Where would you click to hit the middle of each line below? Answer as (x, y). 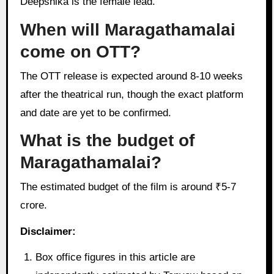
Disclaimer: (48, 231)
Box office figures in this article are (116, 257)
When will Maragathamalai (128, 30)
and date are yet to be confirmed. (95, 113)
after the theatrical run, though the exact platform (131, 94)
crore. (33, 205)
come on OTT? (80, 52)
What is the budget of (107, 141)
